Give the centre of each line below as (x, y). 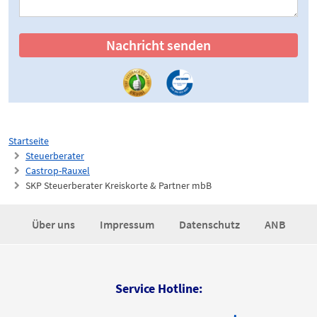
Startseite (29, 141)
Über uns (54, 225)
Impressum (128, 225)
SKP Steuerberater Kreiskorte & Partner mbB (119, 186)
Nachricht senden (158, 45)
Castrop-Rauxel (58, 171)
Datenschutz (210, 225)
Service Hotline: (158, 289)
